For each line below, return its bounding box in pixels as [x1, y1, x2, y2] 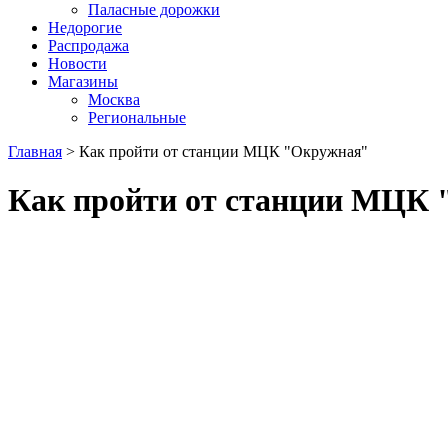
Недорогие [48, 19, 122, 36]
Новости [48, 55, 107, 72]
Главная [8, 143, 62, 160]
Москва [88, 91, 140, 108]
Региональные [88, 109, 186, 126]
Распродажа [48, 37, 129, 54]
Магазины [48, 73, 118, 90]
